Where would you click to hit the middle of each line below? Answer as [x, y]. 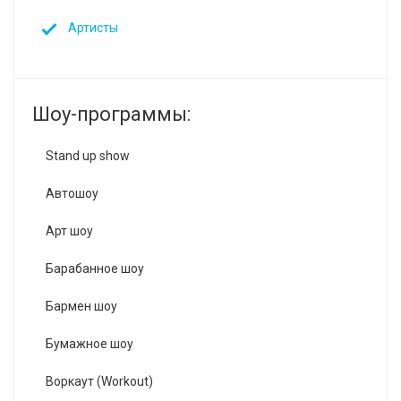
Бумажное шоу [90, 344]
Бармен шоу [81, 306]
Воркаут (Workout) [99, 381]
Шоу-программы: [111, 114]
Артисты [93, 28]
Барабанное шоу [95, 269]
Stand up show [88, 156]
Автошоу [72, 193]
